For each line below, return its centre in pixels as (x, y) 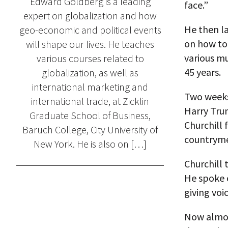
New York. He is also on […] (90, 144)
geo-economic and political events (90, 30)
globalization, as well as (90, 73)
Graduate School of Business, (90, 115)
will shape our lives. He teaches (90, 44)
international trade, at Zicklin (90, 101)
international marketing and (90, 87)
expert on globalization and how (90, 16)
